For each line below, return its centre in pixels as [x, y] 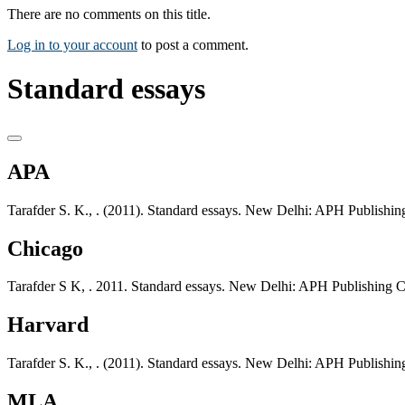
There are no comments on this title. [109, 14]
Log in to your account [72, 44]
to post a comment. [193, 44]
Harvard [48, 325]
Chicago [45, 248]
